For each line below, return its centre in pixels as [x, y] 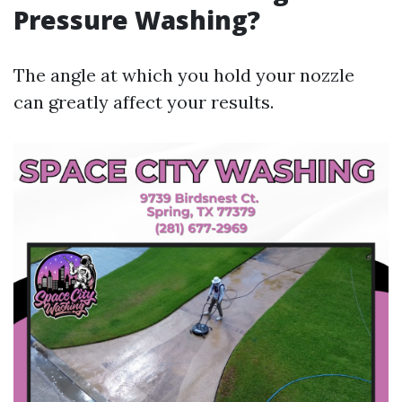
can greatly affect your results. [144, 102]
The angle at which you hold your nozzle [184, 75]
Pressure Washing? [137, 20]
